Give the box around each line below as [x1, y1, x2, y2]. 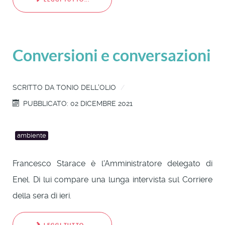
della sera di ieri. [13, 190, 71, 200]
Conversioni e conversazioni [13, 46, 211, 64]
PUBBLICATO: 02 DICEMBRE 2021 [23, 99, 133, 107]
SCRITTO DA [13, 83, 56, 91]
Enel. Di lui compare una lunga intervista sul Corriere [13, 174, 212, 184]
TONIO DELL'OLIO [56, 83, 116, 91]
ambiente [17, 132, 46, 140]
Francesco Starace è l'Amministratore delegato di [13, 158, 212, 168]
